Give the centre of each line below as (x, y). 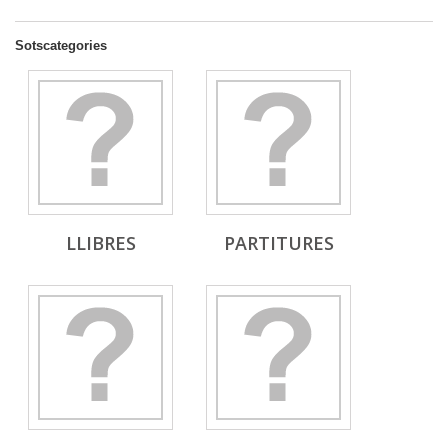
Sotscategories (61, 45)
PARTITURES (278, 243)
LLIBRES (100, 243)
